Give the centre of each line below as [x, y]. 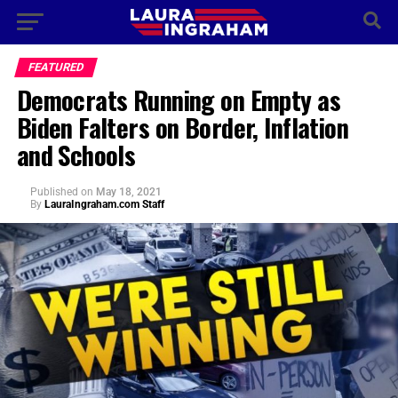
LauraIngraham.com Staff [104, 204]
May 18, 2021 [128, 192]
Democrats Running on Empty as [178, 99]
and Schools [76, 155]
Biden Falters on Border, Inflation [183, 127]
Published [54, 192]
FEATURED [56, 67]
